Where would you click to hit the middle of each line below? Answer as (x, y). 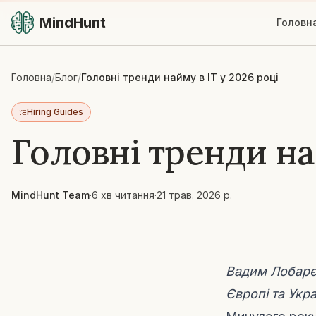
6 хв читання (123, 195)
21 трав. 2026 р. (194, 195)
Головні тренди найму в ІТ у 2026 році (180, 77)
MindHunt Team (50, 195)
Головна (31, 77)
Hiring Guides (55, 112)
